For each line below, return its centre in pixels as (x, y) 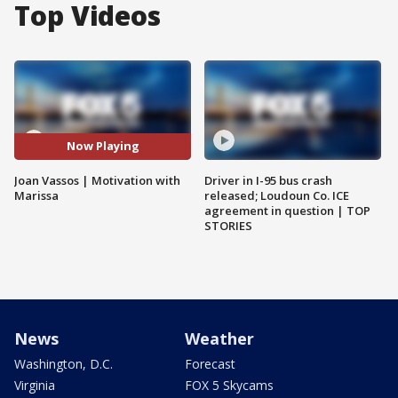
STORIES (228, 225)
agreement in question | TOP (287, 210)
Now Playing (103, 146)
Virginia (35, 385)
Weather (219, 338)
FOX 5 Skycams (229, 385)
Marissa (36, 195)
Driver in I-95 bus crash (268, 180)
